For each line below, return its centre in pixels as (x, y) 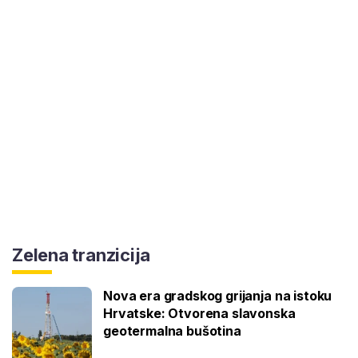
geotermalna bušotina (172, 330)
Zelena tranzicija (82, 255)
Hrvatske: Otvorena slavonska (199, 313)
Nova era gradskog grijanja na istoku (218, 295)
